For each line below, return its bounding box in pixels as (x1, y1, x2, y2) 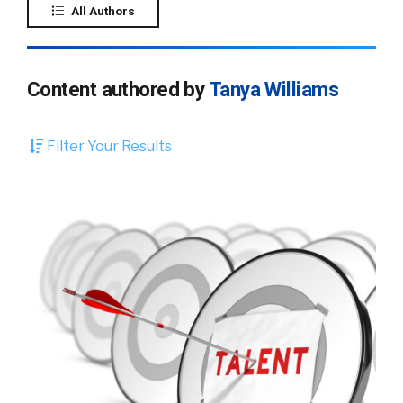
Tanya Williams (208, 77, 338, 101)
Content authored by (27, 77, 209, 101)
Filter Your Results (44, 138, 172, 155)
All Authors (68, 4, 135, 18)
